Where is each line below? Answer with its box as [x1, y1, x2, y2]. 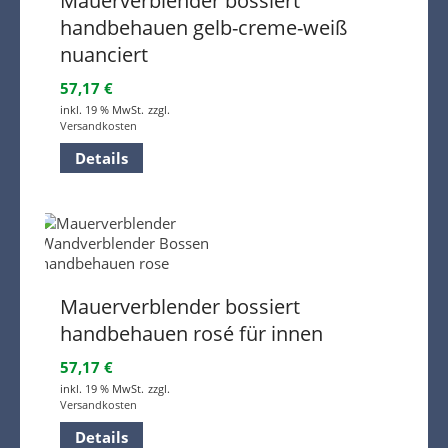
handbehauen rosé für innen [60, 320, 323, 348]
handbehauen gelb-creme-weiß [60, 14, 347, 42]
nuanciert [60, 41, 148, 69]
